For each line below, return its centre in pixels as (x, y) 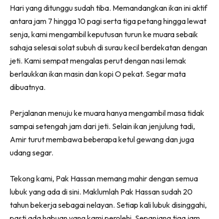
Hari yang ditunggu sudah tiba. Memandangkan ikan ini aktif (109, 8)
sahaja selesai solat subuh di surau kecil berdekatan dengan (109, 48)
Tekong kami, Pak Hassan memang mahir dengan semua (104, 179)
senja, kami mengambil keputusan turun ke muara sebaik (104, 34)
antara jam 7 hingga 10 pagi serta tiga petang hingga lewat (108, 21)
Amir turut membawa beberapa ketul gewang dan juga (102, 140)
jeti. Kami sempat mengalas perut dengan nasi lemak (98, 61)
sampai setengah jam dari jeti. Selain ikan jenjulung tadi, (102, 126)
